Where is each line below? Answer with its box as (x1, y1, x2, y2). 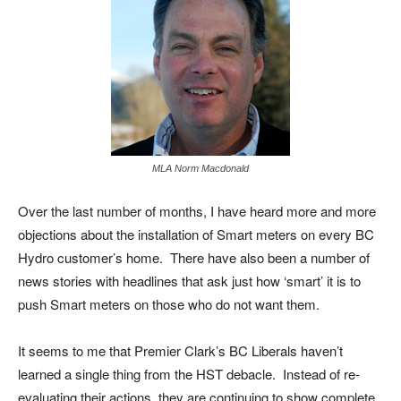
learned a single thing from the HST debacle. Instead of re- (18, 364, 360, 383)
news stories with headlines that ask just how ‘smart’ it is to (18, 271, 361, 290)
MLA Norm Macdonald (152, 163, 249, 174)
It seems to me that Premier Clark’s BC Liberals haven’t (18, 341, 343, 360)
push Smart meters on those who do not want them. (18, 294, 320, 313)
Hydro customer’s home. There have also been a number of (18, 248, 370, 267)
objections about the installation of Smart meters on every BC (18, 225, 374, 243)
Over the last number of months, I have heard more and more (18, 201, 376, 220)
